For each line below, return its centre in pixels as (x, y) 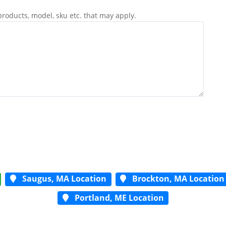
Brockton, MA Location (176, 179)
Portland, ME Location (116, 197)
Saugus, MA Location (61, 179)
